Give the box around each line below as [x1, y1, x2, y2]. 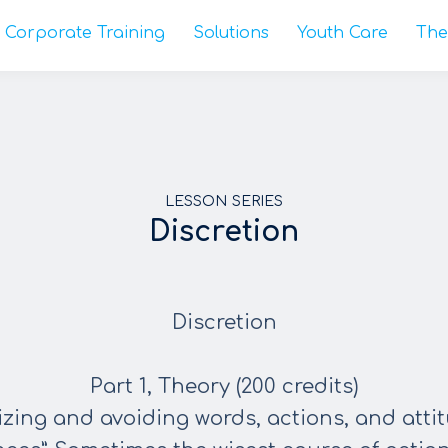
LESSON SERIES [164, 194, 284, 209]
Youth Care [297, 24, 388, 42]
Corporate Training [5, 24, 165, 42]
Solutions [193, 24, 269, 42]
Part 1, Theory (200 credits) [89, 375, 359, 398]
